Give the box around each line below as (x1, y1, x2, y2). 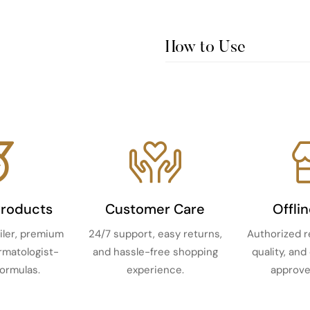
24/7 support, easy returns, (88, 227, 222, 241)
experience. (126, 263, 184, 277)
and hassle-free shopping (92, 245, 218, 259)
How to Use (165, 39, 246, 56)
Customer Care (105, 200, 205, 218)
